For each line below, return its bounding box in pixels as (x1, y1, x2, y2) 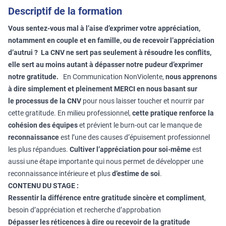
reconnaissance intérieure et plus (8, 169, 112, 178)
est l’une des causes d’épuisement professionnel (59, 133, 210, 141)
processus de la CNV (16, 97, 81, 105)
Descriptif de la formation (8, 5, 122, 17)
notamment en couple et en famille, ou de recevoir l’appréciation (8, 36, 214, 44)
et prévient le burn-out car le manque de (78, 121, 202, 129)
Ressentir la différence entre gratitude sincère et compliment (8, 194, 204, 202)
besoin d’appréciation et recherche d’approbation (8, 206, 161, 214)
